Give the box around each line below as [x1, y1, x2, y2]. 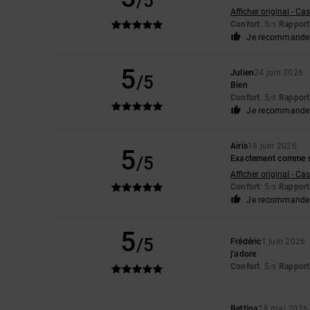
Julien [230, 67, 255, 77]
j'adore [230, 248, 257, 259]
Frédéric [230, 236, 262, 246]
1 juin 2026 [261, 236, 306, 246]
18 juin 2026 [248, 140, 297, 151]
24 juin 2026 [254, 67, 304, 77]
